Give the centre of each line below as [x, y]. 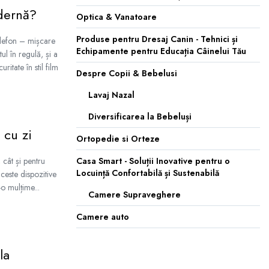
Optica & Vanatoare [116, 17]
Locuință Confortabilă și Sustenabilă [148, 173]
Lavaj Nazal [111, 95]
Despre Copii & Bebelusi [127, 73]
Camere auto [103, 217]
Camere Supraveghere [134, 195]
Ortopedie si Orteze [118, 139]
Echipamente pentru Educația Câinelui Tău [161, 51]
